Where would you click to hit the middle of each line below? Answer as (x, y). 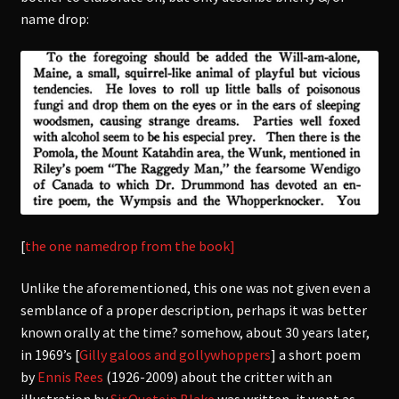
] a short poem (315, 355)
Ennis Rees (70, 377)
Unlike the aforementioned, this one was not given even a (195, 288)
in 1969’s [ (49, 355)
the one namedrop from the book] (130, 245)
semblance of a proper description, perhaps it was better (193, 310)
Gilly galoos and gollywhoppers (175, 355)
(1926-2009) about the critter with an (217, 377)
